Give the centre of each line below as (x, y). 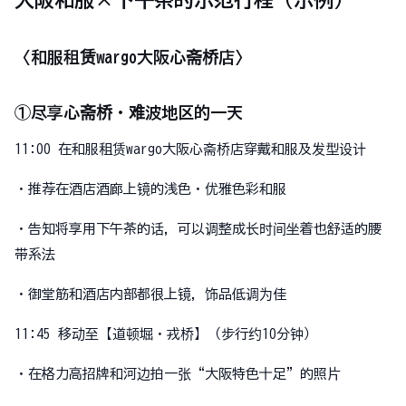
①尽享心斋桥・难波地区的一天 (129, 112)
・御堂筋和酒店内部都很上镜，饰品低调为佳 (150, 294)
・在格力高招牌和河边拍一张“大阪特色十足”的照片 (178, 373)
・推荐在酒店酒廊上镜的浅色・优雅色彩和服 (150, 188)
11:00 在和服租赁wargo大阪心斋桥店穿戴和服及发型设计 (190, 149)
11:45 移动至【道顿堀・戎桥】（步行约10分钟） (166, 333)
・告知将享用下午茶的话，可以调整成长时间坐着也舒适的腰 (198, 228)
